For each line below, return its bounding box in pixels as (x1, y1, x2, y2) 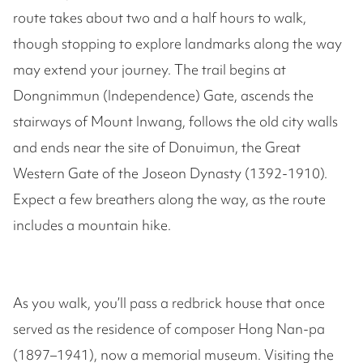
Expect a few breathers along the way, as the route (13, 190, 326, 209)
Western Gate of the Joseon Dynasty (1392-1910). (13, 164, 327, 183)
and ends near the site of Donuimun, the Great (13, 138, 301, 157)
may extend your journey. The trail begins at (13, 60, 286, 79)
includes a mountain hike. (13, 216, 171, 235)
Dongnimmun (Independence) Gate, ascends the (13, 86, 314, 105)
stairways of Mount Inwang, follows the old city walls (13, 112, 338, 131)
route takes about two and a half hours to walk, (13, 8, 306, 28)
